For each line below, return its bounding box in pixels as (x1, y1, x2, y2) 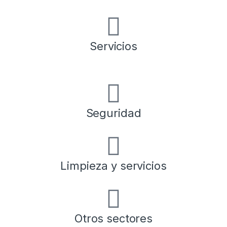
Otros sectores (74, 211, 153, 225)
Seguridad (86, 106, 141, 120)
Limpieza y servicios (60, 159, 167, 172)
